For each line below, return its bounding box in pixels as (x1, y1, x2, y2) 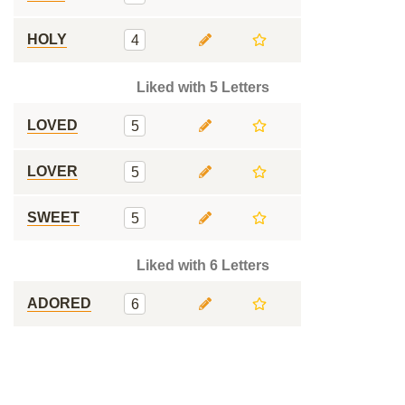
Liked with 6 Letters (136, 258, 269, 273)
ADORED (27, 296, 91, 311)
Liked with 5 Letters (136, 80, 269, 95)
